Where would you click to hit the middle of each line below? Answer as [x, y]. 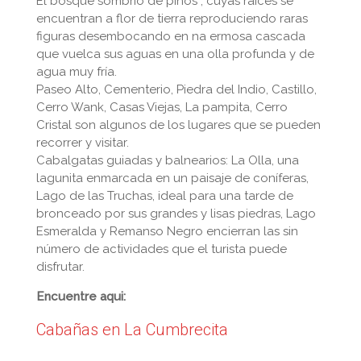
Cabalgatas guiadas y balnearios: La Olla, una [168, 160]
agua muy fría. [77, 72]
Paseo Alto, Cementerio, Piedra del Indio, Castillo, [176, 89]
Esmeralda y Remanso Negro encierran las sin [167, 231]
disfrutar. [60, 267]
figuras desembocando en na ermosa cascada [171, 36]
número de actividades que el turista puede [162, 249]
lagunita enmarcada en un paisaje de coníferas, [172, 178]
